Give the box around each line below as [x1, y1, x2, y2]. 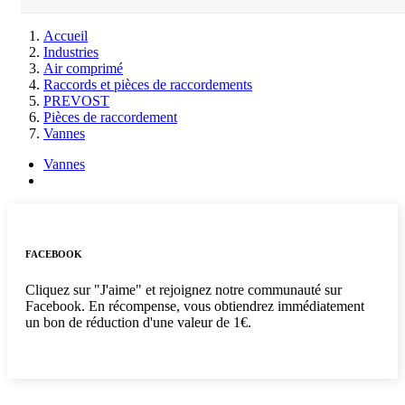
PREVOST [43, 93, 109, 108]
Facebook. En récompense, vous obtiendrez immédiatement [25, 297, 364, 314]
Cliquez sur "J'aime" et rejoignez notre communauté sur [25, 281, 342, 297]
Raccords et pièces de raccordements [43, 77, 252, 92]
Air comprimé [43, 61, 123, 76]
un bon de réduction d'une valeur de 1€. [25, 314, 251, 330]
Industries [43, 44, 99, 60]
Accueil [43, 28, 88, 43]
